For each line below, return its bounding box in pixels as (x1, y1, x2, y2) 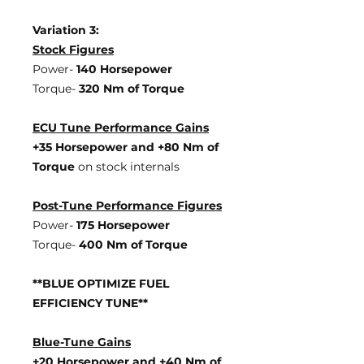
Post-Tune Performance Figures (32, 198, 222, 213)
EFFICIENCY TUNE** (32, 296, 148, 310)
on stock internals (75, 159, 180, 174)
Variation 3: (32, 23, 99, 37)
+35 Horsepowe (32, 140, 123, 154)
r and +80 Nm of (123, 140, 219, 154)
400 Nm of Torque (79, 237, 188, 252)
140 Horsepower (76, 62, 172, 76)
